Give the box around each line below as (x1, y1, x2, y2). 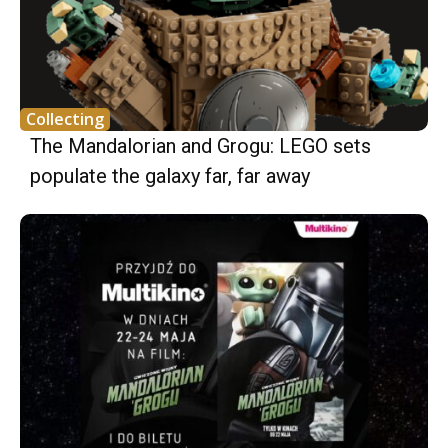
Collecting (26, 107, 104, 130)
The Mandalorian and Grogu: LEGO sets (30, 133, 371, 158)
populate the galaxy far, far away (30, 163, 310, 188)
